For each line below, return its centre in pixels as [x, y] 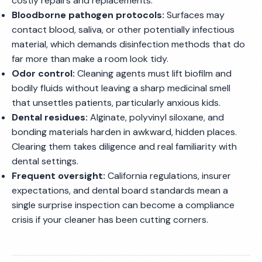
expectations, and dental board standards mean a [120, 190]
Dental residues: [50, 117]
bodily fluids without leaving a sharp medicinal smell [121, 88]
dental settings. [45, 161]
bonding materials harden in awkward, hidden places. [124, 132]
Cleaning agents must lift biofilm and [153, 73]
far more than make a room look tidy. [90, 59]
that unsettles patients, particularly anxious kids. [116, 103]
